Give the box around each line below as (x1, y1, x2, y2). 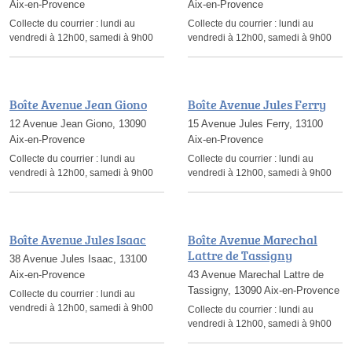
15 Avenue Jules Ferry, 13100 (188, 118, 323, 130)
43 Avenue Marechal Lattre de (188, 269, 324, 280)
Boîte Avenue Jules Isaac (9, 231, 146, 248)
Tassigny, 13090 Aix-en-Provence (188, 284, 339, 296)
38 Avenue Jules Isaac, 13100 (9, 253, 147, 265)
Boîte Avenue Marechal (188, 231, 317, 248)
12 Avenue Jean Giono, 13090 (9, 118, 146, 130)
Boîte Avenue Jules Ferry (188, 96, 326, 113)
